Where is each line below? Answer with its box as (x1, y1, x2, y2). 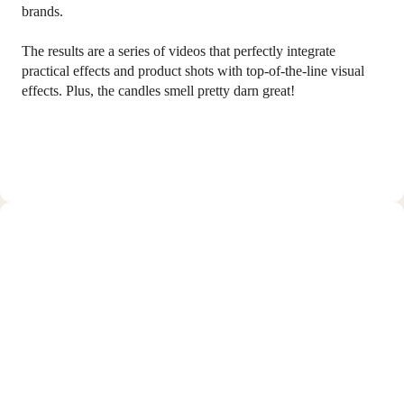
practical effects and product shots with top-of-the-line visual (22, 62, 364, 78)
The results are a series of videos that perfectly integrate (22, 42, 335, 59)
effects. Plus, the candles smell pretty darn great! (22, 82, 295, 98)
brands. (22, 3, 63, 19)
